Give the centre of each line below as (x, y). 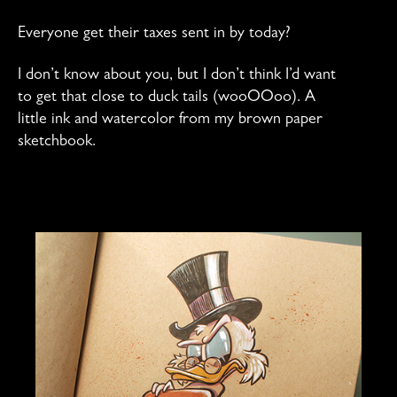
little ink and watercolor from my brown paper (170, 121)
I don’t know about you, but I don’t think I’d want (177, 77)
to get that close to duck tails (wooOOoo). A (167, 99)
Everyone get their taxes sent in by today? (154, 34)
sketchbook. (57, 143)
